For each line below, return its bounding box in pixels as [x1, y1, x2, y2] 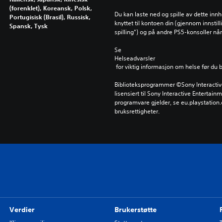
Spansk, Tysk [9, 22, 48, 30]
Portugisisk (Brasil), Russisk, [9, 13, 91, 21]
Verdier [9, 205, 35, 214]
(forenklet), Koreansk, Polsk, [9, 4, 92, 12]
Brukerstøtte [114, 205, 157, 214]
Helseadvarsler [114, 54, 155, 62]
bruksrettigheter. [114, 107, 160, 115]
